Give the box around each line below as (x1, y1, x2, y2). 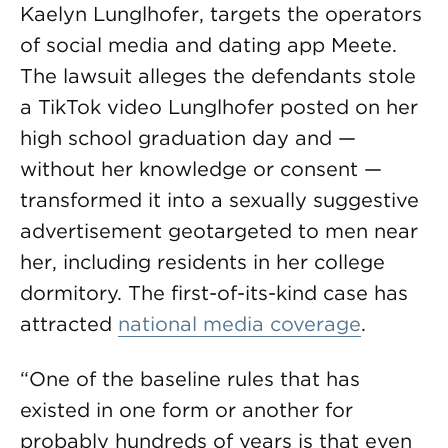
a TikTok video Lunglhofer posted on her (20, 95, 418, 119)
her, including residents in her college (20, 250, 385, 274)
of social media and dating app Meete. (20, 33, 397, 57)
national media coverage (118, 312, 361, 336)
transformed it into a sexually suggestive (20, 188, 419, 212)
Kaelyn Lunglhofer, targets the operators (20, 2, 422, 26)
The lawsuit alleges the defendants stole (20, 64, 416, 88)
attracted (20, 312, 118, 336)
